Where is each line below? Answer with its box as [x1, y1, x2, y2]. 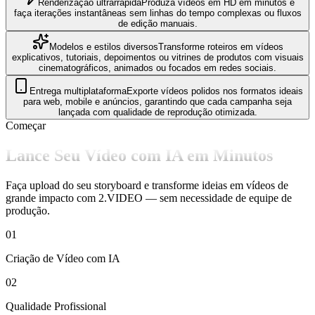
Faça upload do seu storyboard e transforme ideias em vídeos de [6, 179, 288, 192]
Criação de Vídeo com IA [6, 252, 120, 265]
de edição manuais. [117, 18, 198, 30]
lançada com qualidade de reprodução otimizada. [58, 107, 257, 118]
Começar [6, 120, 46, 132]
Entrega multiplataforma [29, 86, 127, 97]
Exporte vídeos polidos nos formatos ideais [126, 86, 303, 97]
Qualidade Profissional [6, 300, 106, 313]
